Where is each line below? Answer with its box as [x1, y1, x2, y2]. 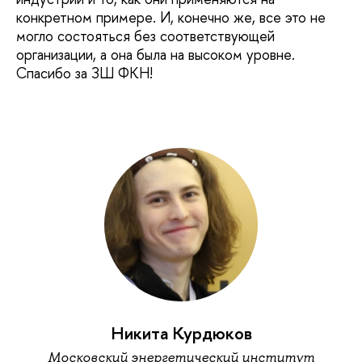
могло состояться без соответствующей [16, 25, 275, 46]
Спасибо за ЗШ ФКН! [16, 62, 153, 83]
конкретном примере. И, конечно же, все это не [16, 6, 326, 27]
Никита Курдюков [110, 322, 252, 346]
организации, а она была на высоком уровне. [16, 44, 295, 65]
